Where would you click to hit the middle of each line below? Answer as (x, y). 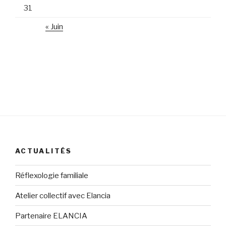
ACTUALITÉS (44, 151)
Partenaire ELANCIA (51, 216)
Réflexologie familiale (52, 175)
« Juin (54, 27)
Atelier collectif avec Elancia (63, 195)
